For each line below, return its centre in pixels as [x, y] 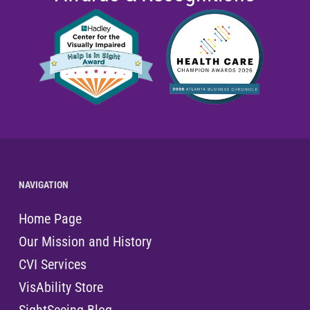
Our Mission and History [85, 242]
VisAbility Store [61, 288]
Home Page [50, 219]
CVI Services [52, 265]
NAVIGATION [43, 185]
